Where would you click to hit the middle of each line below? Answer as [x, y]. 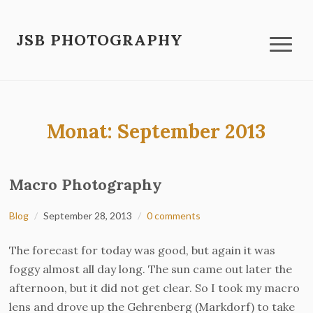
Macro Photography [86, 184]
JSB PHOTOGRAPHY [100, 40]
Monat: [82, 131]
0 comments [174, 216]
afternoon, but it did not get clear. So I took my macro [155, 288]
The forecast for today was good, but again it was [143, 250]
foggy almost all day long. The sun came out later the [151, 269]
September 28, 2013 [88, 216]
